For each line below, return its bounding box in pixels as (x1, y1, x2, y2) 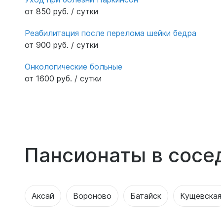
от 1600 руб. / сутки (25, 73, 102, 83)
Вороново (73, 190, 111, 201)
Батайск (130, 190, 161, 201)
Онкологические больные (25, 61, 122, 72)
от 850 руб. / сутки (25, 6, 98, 16)
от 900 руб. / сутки (25, 39, 98, 50)
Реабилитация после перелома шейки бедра (25, 28, 196, 38)
